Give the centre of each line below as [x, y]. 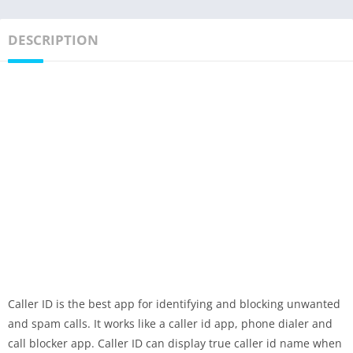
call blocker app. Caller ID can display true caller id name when [175, 343]
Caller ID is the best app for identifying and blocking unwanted [174, 304]
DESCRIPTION [53, 40]
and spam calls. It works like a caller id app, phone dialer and [170, 323]
